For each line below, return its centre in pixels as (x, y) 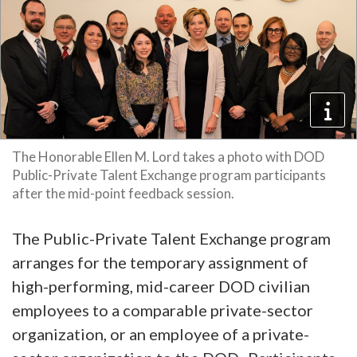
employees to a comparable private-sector (163, 310)
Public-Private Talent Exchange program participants (169, 175)
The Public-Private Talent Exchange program (171, 239)
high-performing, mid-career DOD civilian (161, 286)
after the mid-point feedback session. (123, 194)
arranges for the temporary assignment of (160, 263)
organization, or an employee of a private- (161, 334)
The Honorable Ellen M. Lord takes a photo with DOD (168, 157)
